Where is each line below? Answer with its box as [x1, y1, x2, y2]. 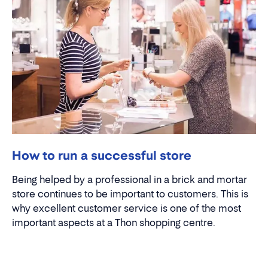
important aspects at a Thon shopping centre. [12, 216, 215, 229]
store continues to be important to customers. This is [12, 187, 248, 200]
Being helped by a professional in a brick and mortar [12, 173, 247, 185]
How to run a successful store [12, 148, 191, 163]
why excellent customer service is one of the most [12, 202, 241, 214]
